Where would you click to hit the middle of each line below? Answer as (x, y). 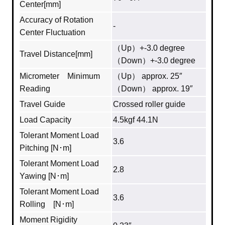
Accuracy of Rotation (57, 20)
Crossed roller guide (149, 104)
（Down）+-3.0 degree (154, 61)
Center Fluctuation (52, 33)
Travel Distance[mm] (56, 54)
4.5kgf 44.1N (136, 120)
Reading (35, 89)
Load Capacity (45, 120)
